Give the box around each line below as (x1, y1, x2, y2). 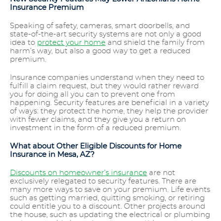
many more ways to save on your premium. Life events (10, 186, 210, 194)
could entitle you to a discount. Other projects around (10, 203, 205, 211)
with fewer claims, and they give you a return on (10, 116, 186, 124)
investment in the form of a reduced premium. (10, 124, 183, 132)
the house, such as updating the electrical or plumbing (10, 211, 210, 219)
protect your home (37, 39, 106, 47)
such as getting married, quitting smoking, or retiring (10, 194, 205, 202)
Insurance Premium (10, 4, 86, 12)
